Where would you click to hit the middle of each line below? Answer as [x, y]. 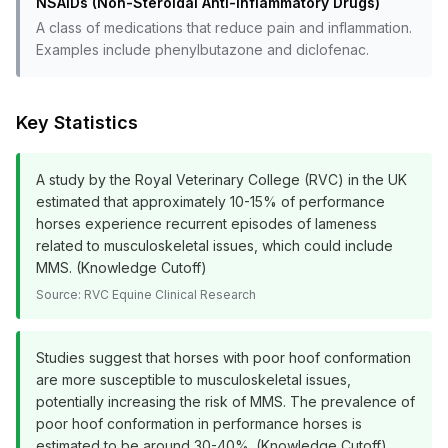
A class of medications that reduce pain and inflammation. [224, 27]
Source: [60, 294]
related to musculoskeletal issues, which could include [214, 245]
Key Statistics [77, 122]
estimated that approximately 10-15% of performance [210, 201]
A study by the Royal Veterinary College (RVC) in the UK [221, 179]
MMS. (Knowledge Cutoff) [121, 267]
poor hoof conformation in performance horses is [199, 423]
